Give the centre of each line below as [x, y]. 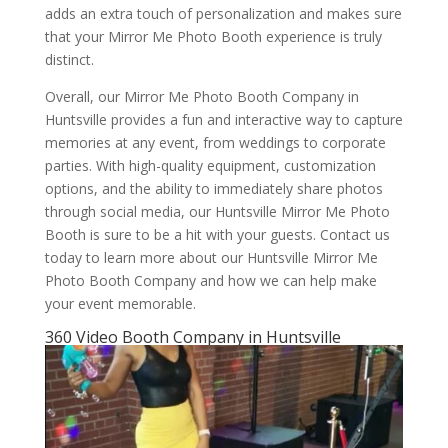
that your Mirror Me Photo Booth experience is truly [213, 37]
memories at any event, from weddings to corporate [215, 143]
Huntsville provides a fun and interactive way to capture [223, 120]
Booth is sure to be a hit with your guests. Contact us [217, 235]
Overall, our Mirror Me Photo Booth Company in [201, 97]
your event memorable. [120, 304]
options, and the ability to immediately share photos [213, 189]
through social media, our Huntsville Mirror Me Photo [217, 212]
